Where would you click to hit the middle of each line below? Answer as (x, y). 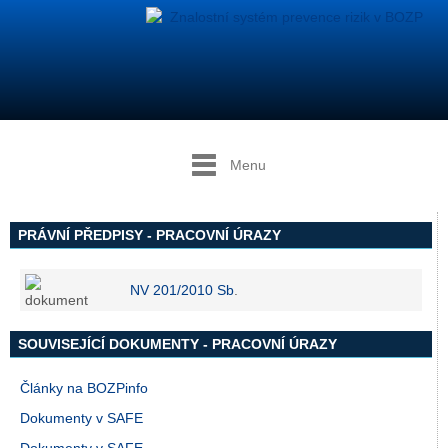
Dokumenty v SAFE (81, 418)
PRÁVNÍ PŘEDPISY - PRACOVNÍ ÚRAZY (149, 235)
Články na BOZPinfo (84, 388)
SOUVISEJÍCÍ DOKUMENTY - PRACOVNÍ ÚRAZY (177, 344)
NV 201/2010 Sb (182, 290)
